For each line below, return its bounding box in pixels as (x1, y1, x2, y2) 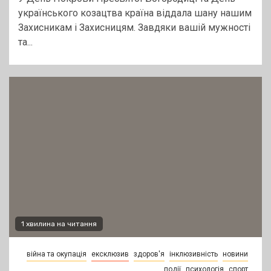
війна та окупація (27, 250, 87, 259)
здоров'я (134, 250, 165, 259)
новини (223, 250, 248, 259)
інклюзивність (169, 250, 218, 259)
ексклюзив (91, 250, 129, 259)
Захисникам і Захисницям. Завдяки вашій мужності (18, 22, 250, 34)
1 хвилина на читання (21, 220, 97, 229)
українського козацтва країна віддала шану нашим (18, 7, 252, 19)
